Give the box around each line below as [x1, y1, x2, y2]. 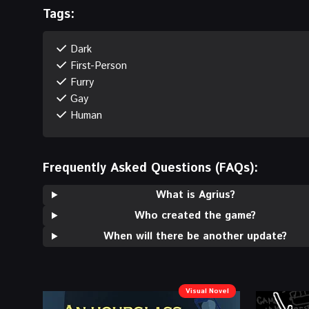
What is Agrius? [155, 187, 235, 202]
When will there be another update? [103, 228, 288, 243]
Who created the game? [134, 208, 257, 223]
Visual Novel [185, 286, 229, 296]
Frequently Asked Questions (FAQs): [43, 159, 258, 177]
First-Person [70, 58, 127, 73]
